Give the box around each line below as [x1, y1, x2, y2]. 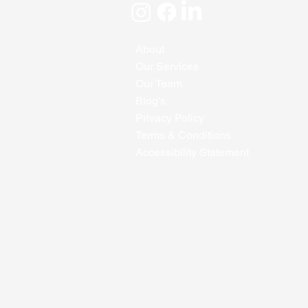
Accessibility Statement [135, 145, 250, 159]
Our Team [135, 76, 183, 90]
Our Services [135, 59, 199, 73]
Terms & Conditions [135, 128, 232, 142]
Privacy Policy [135, 111, 205, 124]
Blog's [135, 93, 166, 107]
